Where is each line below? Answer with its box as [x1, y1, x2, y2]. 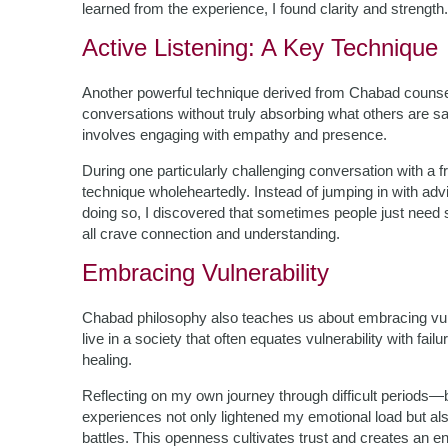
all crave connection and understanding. [82, 225, 340, 242]
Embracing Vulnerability [82, 259, 329, 286]
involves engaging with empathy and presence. [82, 126, 387, 143]
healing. [82, 351, 132, 368]
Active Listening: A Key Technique [82, 34, 438, 61]
